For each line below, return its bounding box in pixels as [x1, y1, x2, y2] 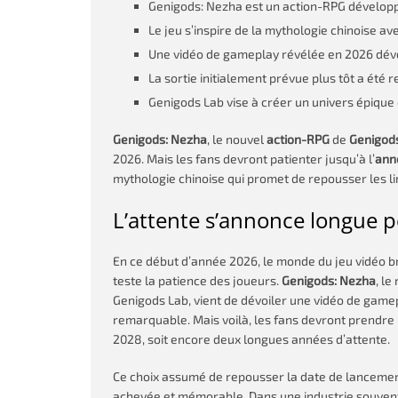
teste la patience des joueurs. [113, 273, 282, 288]
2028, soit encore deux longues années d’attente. [113, 331, 390, 346]
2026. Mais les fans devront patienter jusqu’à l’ [113, 151, 375, 166]
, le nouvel [207, 131, 267, 147]
